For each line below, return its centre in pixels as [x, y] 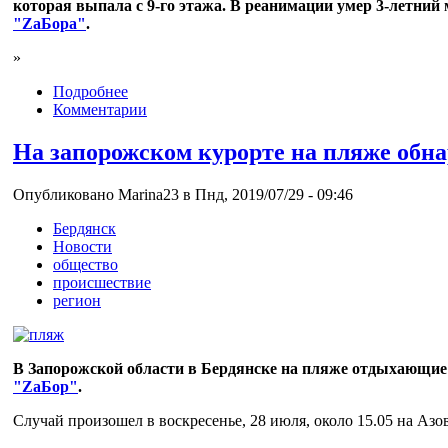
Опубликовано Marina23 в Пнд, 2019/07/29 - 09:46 [183, 195]
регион [77, 301]
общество [85, 265]
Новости [82, 247]
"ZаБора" [49, 24]
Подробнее [90, 92]
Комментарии [100, 110]
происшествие [102, 283]
